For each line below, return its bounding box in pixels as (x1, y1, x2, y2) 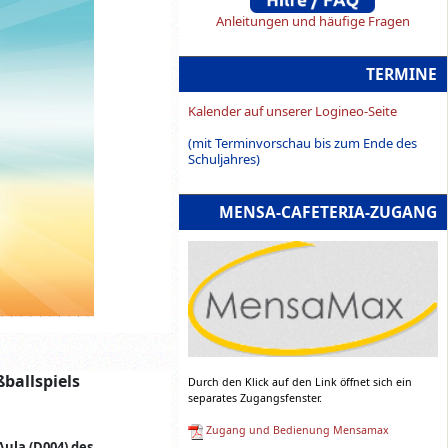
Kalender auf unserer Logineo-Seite (187, 102, 397, 121)
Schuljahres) (187, 150, 260, 169)
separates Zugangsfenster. (187, 391, 322, 406)
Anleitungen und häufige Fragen (215, 12, 410, 31)
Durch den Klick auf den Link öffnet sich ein (187, 375, 412, 390)
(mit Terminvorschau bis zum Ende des (187, 134, 417, 153)
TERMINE (366, 63, 437, 86)
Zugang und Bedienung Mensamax (205, 423, 389, 438)
